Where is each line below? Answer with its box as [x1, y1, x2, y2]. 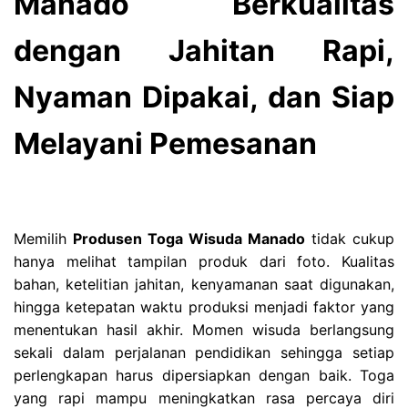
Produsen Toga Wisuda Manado [73, 229, 305, 248]
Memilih [14, 229, 73, 248]
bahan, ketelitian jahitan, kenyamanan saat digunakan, [14, 274, 394, 293]
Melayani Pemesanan [14, 126, 317, 162]
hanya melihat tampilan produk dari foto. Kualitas [14, 251, 394, 270]
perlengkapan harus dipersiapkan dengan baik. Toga [14, 365, 394, 384]
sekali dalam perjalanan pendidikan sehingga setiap [14, 342, 394, 362]
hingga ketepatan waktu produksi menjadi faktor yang [14, 297, 394, 316]
